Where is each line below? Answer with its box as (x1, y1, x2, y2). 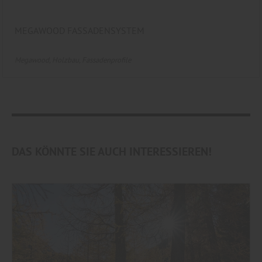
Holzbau (52, 55, 80, 65)
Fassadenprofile (82, 55, 132, 65)
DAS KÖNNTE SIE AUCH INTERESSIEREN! (12, 143, 212, 159)
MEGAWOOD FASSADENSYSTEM (15, 25, 145, 37)
